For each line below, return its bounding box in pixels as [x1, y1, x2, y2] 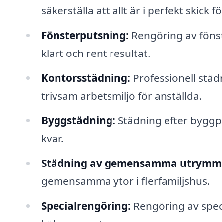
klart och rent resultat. [41, 46, 151, 60]
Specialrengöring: [41, 198, 131, 213]
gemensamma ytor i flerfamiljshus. [41, 173, 210, 188]
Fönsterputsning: [41, 28, 129, 43]
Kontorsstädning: [41, 71, 130, 85]
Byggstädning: [41, 113, 115, 127]
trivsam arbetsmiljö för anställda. [41, 89, 202, 103]
